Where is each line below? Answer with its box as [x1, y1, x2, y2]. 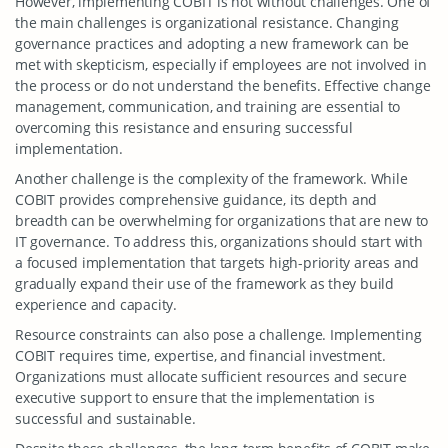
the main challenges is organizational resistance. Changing [15, 13, 399, 32]
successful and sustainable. [15, 409, 196, 428]
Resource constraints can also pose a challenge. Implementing [15, 325, 422, 344]
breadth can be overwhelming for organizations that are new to [15, 211, 429, 230]
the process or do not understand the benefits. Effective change [15, 76, 431, 95]
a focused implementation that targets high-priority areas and [15, 253, 420, 272]
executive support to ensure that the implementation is [15, 388, 375, 407]
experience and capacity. [15, 295, 177, 314]
